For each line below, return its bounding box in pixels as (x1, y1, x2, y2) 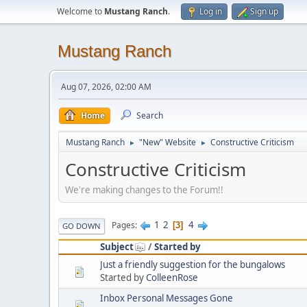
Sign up (250, 5, 278, 17)
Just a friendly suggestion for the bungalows (100, 258, 285, 271)
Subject (100, 240, 134, 253)
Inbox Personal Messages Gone (100, 291, 233, 304)
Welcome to (57, 5, 104, 17)
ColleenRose (146, 271, 198, 284)
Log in (199, 5, 222, 17)
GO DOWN (62, 220, 101, 231)
